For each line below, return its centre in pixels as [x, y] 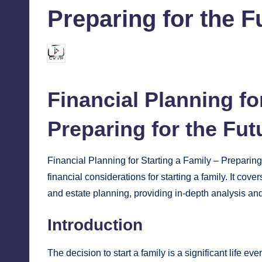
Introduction [95, 225]
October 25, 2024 [211, 54]
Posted [59, 57]
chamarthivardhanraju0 [111, 53]
